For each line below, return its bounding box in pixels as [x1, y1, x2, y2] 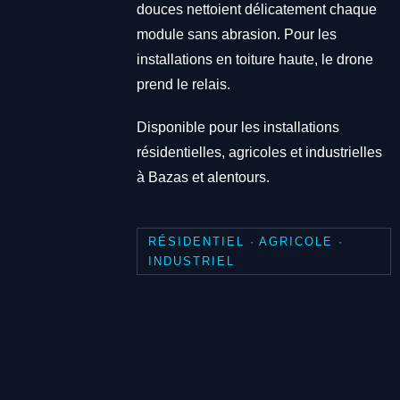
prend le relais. [136, 77, 230, 93]
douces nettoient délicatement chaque [136, 2, 377, 18]
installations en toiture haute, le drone [136, 52, 373, 68]
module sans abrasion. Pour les [136, 27, 337, 43]
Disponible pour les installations [136, 120, 339, 136]
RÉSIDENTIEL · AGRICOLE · [148, 234, 344, 248]
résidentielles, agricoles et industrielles [136, 145, 382, 161]
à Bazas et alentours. [136, 170, 270, 186]
